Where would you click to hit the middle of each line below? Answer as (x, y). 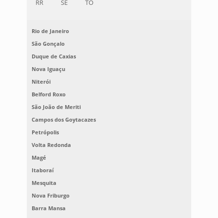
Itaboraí (42, 170)
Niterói (41, 82)
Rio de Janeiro (50, 31)
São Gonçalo (48, 44)
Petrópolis (45, 132)
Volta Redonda (51, 145)
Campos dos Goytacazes (64, 120)
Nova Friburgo (50, 196)
